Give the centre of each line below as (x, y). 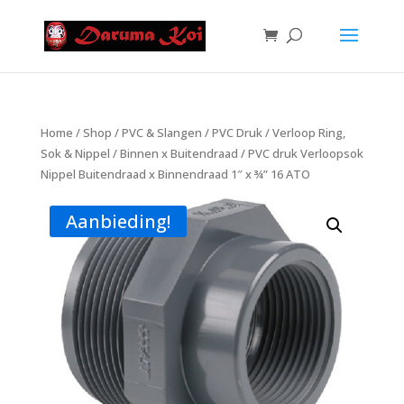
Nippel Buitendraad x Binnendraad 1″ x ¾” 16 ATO (175, 174)
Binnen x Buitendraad (179, 153)
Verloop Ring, (308, 133)
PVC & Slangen (161, 133)
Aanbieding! (118, 221)
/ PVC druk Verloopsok (300, 153)
